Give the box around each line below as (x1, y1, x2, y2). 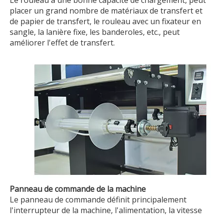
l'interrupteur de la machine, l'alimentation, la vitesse (10, 204, 202, 216)
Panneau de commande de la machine (10, 183, 146, 194)
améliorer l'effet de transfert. (10, 37, 115, 48)
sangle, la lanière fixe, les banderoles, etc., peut (10, 26, 180, 37)
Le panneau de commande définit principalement (10, 194, 186, 205)
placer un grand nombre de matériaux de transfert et (10, 5, 202, 16)
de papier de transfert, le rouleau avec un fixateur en (10, 15, 201, 27)
